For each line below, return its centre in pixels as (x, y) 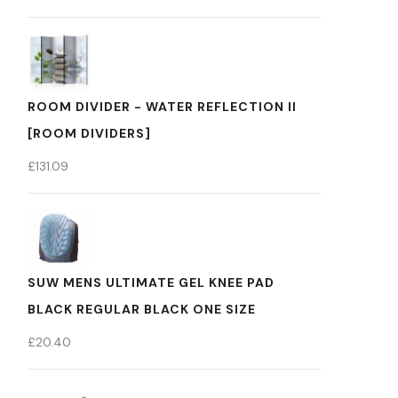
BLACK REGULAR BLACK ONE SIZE (142, 309)
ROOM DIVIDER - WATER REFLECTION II (162, 107)
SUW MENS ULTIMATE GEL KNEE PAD (151, 283)
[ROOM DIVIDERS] (89, 133)
